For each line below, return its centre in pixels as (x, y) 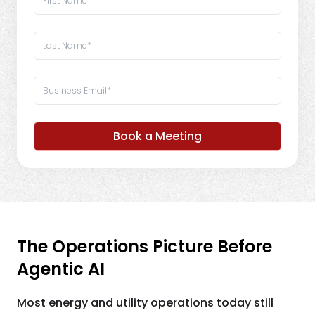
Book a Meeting (157, 136)
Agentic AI (61, 269)
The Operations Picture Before (144, 246)
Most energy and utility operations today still (145, 303)
